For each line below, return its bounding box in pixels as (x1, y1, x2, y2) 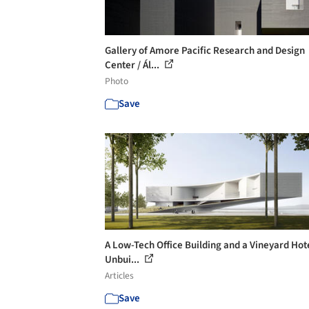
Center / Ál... (105, 58, 161, 72)
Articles (105, 269, 134, 282)
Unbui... (105, 252, 141, 267)
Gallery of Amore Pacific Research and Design (105, 43, 305, 58)
